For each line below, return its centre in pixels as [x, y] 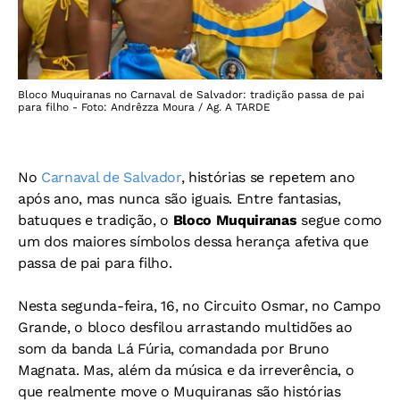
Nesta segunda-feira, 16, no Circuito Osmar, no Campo [200, 306]
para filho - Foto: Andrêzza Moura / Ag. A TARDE [144, 107]
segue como [340, 220]
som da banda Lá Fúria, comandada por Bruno [174, 349]
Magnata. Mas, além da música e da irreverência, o [186, 370]
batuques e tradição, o [96, 220]
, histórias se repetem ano [268, 177]
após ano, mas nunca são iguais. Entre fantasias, [179, 199]
